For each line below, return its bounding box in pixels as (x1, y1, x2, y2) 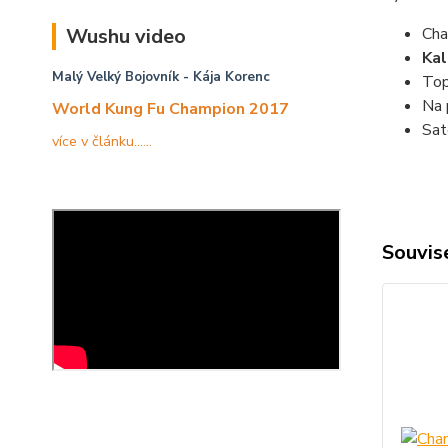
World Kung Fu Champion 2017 (52, 97, 289, 120)
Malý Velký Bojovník (52, 67, 179, 86)
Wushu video (66, 22, 186, 50)
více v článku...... (52, 130, 152, 151)
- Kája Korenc (179, 67, 270, 86)
